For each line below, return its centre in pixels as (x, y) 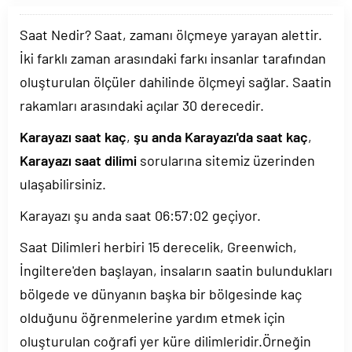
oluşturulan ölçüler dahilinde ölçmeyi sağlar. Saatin (176, 82)
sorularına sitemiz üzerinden (226, 160)
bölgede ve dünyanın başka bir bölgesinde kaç (161, 294)
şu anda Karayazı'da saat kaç (221, 137)
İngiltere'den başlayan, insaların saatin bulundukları (176, 270)
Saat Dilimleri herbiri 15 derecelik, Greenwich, (158, 247)
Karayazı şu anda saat (87, 215)
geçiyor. (235, 215)
